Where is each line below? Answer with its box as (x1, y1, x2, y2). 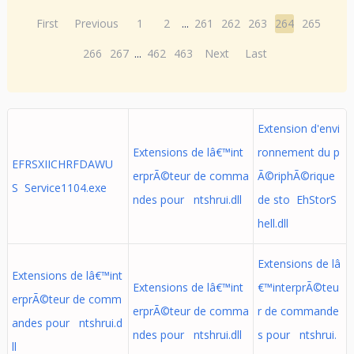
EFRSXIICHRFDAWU (11, 156, 113, 171)
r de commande (257, 303, 339, 318)
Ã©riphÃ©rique (257, 168, 335, 183)
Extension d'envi (257, 121, 340, 136)
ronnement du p (257, 145, 340, 160)
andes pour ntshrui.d (11, 315, 122, 330)
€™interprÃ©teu (257, 280, 339, 295)
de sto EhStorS (257, 192, 337, 207)
